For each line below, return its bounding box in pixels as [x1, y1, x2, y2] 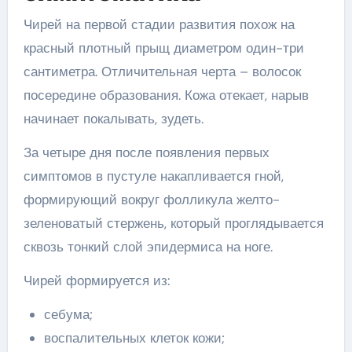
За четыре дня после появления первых [23, 144, 269, 161]
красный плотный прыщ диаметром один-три [23, 39, 304, 57]
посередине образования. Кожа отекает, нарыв [23, 86, 309, 104]
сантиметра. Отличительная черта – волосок [23, 63, 301, 80]
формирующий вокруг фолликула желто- [23, 191, 280, 208]
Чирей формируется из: [23, 272, 170, 289]
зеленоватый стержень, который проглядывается [23, 214, 324, 232]
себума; [43, 306, 93, 323]
